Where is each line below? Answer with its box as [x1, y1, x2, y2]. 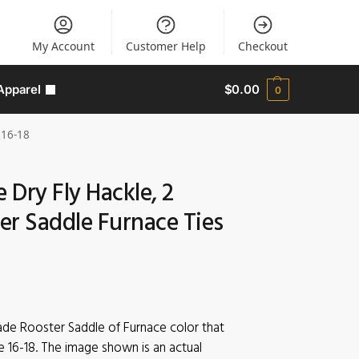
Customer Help [126, 38, 207, 54]
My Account [31, 38, 95, 54]
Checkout [237, 38, 288, 54]
